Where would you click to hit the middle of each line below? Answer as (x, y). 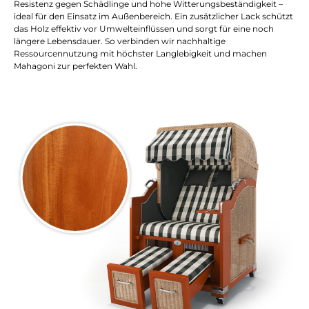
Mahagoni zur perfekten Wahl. (76, 66)
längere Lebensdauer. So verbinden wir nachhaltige (120, 41)
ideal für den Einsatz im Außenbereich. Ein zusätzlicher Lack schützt (153, 17)
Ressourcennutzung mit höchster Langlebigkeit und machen (140, 54)
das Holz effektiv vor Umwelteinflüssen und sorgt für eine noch (144, 29)
